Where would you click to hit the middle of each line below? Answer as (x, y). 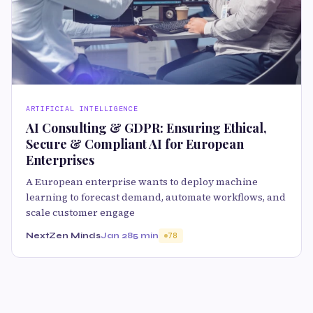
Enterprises (60, 160)
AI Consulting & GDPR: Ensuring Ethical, (146, 128)
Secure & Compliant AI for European (135, 144)
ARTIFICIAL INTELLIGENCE (82, 108)
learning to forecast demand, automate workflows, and (156, 197)
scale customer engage (80, 212)
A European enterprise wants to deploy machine (142, 181)
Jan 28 (117, 235)
